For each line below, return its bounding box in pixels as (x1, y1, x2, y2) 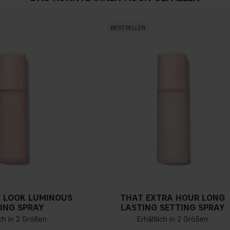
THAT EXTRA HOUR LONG (120, 193, 225, 203)
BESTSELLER (110, 23, 146, 31)
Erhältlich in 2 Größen (137, 215, 208, 224)
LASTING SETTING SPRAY (120, 203, 224, 213)
